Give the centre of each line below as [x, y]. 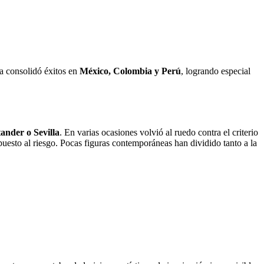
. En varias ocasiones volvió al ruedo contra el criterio [159, 132]
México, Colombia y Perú [130, 71]
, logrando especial [216, 71]
